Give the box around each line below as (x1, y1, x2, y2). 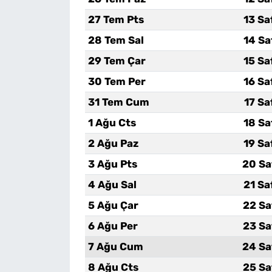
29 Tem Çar (87, 54, 146, 67)
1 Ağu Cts (87, 116, 136, 129)
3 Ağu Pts (87, 157, 137, 170)
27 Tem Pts (87, 13, 144, 25)
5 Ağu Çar (87, 199, 138, 211)
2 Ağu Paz (87, 137, 138, 149)
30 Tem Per (87, 75, 146, 87)
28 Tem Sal (87, 33, 144, 46)
